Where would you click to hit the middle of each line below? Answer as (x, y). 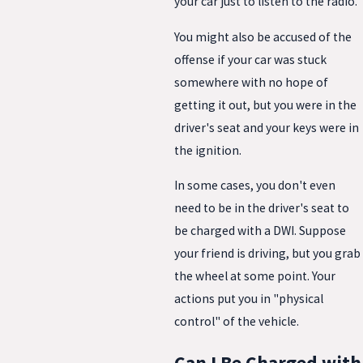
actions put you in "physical (249, 299)
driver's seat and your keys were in (267, 127)
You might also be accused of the (263, 36)
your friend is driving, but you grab (267, 254)
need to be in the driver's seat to (262, 208)
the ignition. (208, 150)
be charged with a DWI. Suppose (260, 231)
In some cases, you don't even (255, 186)
